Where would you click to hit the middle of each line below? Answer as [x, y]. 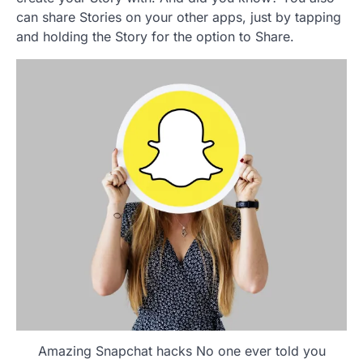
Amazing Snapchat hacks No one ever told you [181, 351]
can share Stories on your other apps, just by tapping [179, 17]
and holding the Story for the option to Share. [155, 36]
